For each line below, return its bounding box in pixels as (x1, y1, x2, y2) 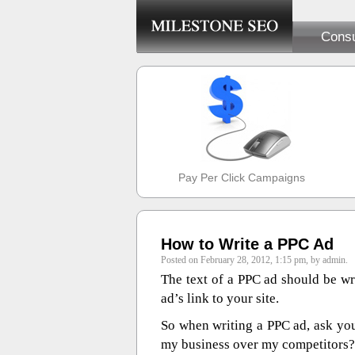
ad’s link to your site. (161, 291, 279, 306)
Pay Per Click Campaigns (178, 171, 306, 184)
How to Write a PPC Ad (161, 235, 334, 253)
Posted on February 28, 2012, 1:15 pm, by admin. (161, 254, 348, 265)
